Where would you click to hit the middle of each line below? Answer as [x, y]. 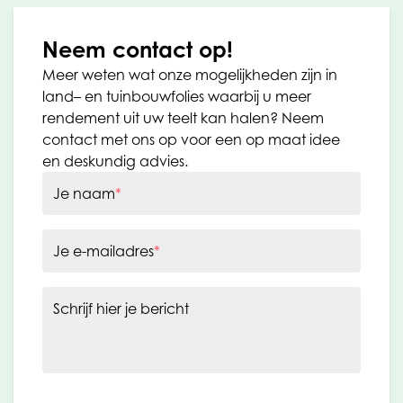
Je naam [84, 193]
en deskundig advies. [115, 161]
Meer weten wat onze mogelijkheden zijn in [190, 74]
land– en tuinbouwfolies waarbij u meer [177, 96]
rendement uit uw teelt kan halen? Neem [183, 117]
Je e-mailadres [103, 251]
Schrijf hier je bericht [121, 308]
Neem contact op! [138, 49]
